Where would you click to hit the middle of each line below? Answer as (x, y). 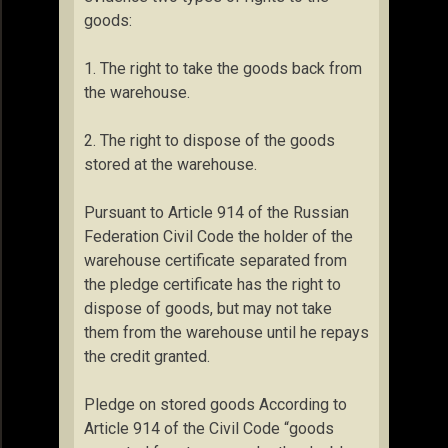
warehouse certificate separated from (215, 260)
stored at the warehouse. (170, 164)
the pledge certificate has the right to (212, 284)
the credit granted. (147, 356)
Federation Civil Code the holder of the (218, 236)
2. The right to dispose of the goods (209, 140)
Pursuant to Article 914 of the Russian (216, 212)
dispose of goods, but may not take (208, 308)
